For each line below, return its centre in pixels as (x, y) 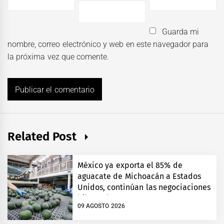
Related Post (44, 136)
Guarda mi (180, 31)
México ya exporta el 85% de (130, 165)
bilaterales (97, 198)
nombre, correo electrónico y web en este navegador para (108, 44)
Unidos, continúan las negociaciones (144, 187)
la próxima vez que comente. (58, 56)
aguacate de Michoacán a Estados (139, 176)
